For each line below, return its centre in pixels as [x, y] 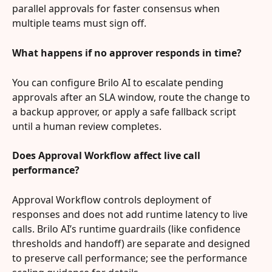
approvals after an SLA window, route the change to [132, 97]
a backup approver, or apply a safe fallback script [125, 111]
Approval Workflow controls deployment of [113, 199]
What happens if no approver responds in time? [127, 53]
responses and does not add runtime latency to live [131, 214]
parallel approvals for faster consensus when [117, 9]
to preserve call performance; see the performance [131, 258]
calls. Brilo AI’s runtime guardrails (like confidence [127, 229]
